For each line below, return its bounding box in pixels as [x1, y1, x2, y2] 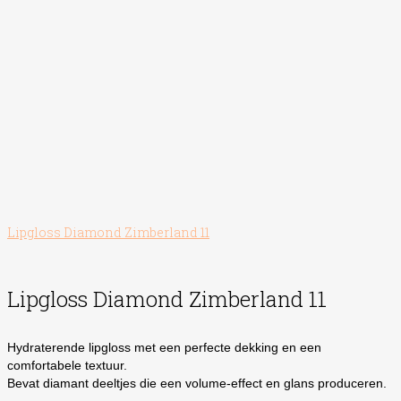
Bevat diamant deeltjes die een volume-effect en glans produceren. [7, 375, 387, 390]
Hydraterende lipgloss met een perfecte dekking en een [7, 339, 321, 354]
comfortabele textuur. [7, 357, 127, 372]
